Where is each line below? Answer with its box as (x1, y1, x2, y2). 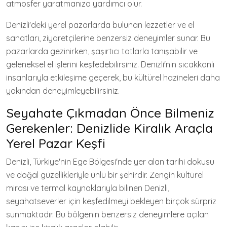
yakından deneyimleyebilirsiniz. (6, 85, 120, 96)
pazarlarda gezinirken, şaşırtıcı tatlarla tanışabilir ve (6, 46, 198, 56)
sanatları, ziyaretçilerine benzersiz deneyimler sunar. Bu (6, 32, 210, 43)
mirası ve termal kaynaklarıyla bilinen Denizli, (6, 182, 169, 193)
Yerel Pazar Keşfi (6, 135, 105, 151)
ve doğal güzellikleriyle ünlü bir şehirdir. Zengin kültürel (6, 169, 204, 180)
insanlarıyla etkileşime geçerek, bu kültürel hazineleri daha (6, 72, 220, 83)
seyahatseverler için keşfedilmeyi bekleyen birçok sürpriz (6, 196, 216, 206)
